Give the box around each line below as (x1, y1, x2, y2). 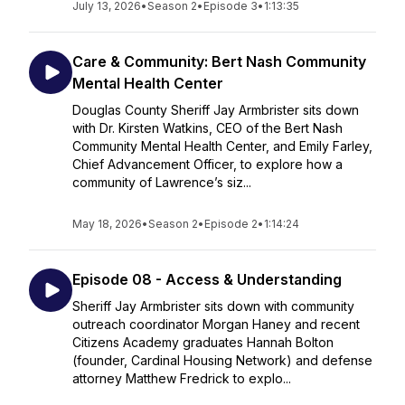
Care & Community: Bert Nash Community (72, 52, 366, 71)
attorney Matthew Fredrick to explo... (72, 371, 291, 386)
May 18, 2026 (72, 217, 142, 231)
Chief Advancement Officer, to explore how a (72, 156, 343, 172)
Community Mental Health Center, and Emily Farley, (72, 138, 372, 154)
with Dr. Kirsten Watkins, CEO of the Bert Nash (72, 120, 343, 136)
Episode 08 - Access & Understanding (72, 270, 342, 288)
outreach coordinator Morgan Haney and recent (72, 316, 360, 332)
